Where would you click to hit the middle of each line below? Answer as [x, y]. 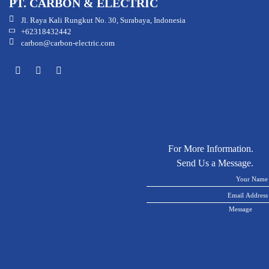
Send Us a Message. [215, 163]
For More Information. [211, 149]
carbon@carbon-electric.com [68, 44]
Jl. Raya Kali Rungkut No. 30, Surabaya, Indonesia [103, 21]
